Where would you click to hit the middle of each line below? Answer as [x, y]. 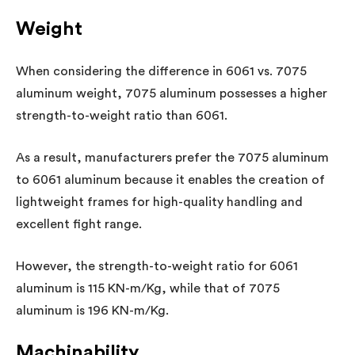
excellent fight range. [79, 224]
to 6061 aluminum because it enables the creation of [170, 179]
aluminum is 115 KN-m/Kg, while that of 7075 [148, 288]
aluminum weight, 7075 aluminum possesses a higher [172, 93]
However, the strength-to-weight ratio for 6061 [157, 266]
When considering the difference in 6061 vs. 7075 [161, 71]
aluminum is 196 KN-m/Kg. [92, 310]
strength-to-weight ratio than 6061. [122, 115]
